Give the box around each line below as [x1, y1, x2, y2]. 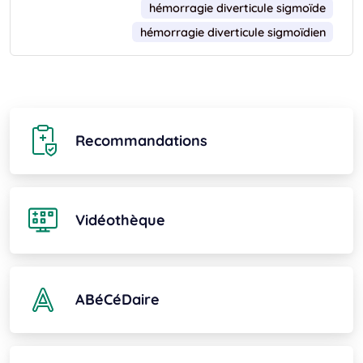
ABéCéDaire [75, 290, 160, 310]
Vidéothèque [75, 211, 165, 230]
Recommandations [75, 131, 207, 151]
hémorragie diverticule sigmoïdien [139, 24, 326, 40]
